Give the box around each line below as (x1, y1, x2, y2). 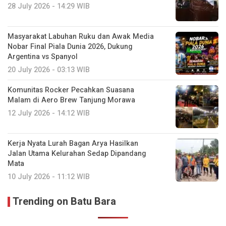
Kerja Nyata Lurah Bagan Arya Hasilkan (8, 138, 138, 149)
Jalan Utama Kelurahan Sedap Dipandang (8, 148, 146, 159)
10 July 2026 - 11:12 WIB (8, 172, 90, 183)
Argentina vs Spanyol (8, 51, 78, 63)
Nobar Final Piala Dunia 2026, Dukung (8, 41, 132, 52)
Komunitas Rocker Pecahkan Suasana (8, 85, 134, 96)
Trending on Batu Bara (13, 194, 116, 209)
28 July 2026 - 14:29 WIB (8, 1, 90, 12)
